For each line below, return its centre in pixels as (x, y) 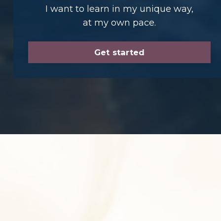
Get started (119, 52)
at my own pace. (119, 22)
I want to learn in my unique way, (119, 9)
